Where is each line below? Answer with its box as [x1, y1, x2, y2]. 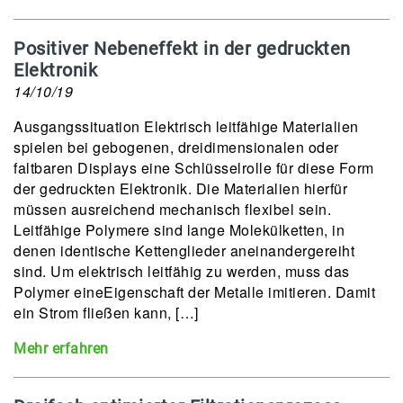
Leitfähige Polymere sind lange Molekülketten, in [13, 219, 345, 240]
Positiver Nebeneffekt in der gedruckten [13, 38, 351, 59]
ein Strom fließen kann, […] [13, 302, 199, 323]
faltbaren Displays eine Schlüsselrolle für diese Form [13, 157, 374, 178]
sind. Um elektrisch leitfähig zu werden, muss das [13, 261, 350, 282]
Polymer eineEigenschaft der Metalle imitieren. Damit [13, 282, 375, 302]
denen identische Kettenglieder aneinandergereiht [13, 240, 354, 261]
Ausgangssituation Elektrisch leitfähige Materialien [13, 116, 359, 137]
